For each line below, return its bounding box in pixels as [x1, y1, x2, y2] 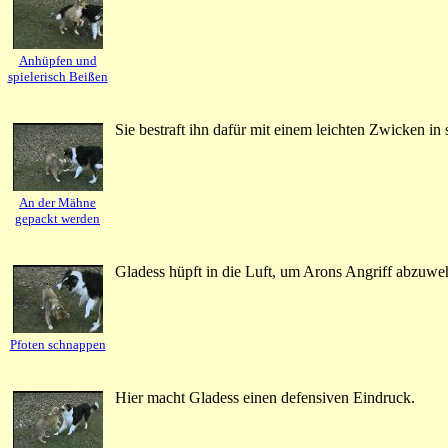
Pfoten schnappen [9, 337, 106, 352]
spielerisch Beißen [7, 69, 108, 84]
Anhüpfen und [18, 53, 97, 68]
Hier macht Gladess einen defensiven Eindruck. [115, 389, 415, 406]
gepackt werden [15, 211, 100, 226]
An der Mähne [19, 195, 96, 210]
